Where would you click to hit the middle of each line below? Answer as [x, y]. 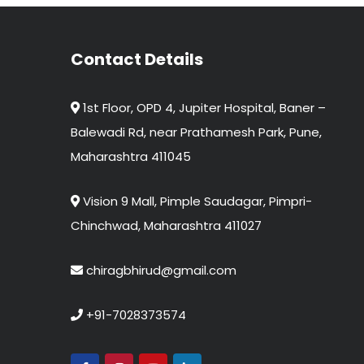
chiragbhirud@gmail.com [160, 270]
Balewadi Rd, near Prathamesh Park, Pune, [196, 132]
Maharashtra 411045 [131, 156]
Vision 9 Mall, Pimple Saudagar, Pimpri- [196, 201]
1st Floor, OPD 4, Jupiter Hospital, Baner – [203, 107]
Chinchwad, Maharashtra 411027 [166, 225]
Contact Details [137, 59]
